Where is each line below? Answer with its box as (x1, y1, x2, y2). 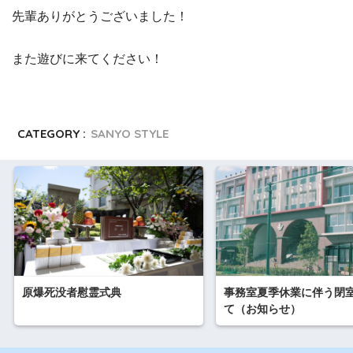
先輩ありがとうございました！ (12, 9, 188, 24)
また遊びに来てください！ (12, 52, 163, 66)
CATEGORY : (17, 126, 87, 142)
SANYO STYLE (91, 126, 169, 142)
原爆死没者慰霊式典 (22, 285, 121, 299)
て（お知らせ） (224, 302, 301, 315)
